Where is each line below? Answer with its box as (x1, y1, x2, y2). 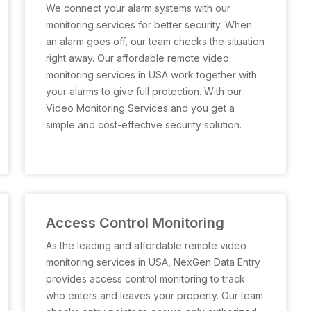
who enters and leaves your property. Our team (46, 289, 263, 301)
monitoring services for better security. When (46, 19, 252, 31)
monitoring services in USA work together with (46, 69, 257, 81)
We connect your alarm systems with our (46, 2, 230, 14)
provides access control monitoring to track (46, 273, 245, 285)
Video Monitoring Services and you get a (46, 102, 235, 114)
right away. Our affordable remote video (46, 52, 229, 64)
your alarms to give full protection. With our (46, 85, 242, 97)
